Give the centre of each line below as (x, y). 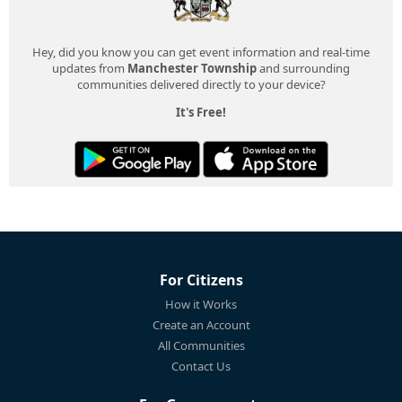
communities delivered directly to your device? (201, 85)
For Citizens (201, 280)
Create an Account (201, 325)
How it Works (201, 305)
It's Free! (201, 113)
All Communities (201, 346)
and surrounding (303, 69)
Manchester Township (192, 69)
